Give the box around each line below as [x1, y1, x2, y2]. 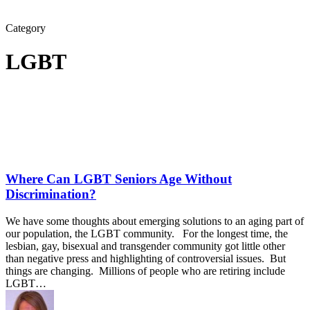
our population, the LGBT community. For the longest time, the [6, 228, 288, 239]
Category [6, 21, 46, 34]
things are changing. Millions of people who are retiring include [6, 265, 285, 277]
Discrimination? [6, 187, 96, 202]
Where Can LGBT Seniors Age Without [6, 172, 232, 187]
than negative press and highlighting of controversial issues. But [6, 253, 286, 264]
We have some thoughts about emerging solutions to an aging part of [6, 215, 304, 227]
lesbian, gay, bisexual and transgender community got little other [6, 240, 285, 252]
